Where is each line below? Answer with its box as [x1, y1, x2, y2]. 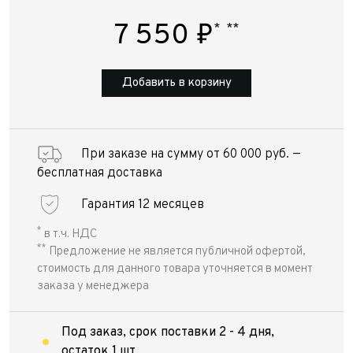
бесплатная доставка [37, 165, 162, 181]
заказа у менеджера [37, 279, 149, 294]
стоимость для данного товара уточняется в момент [37, 262, 313, 277]
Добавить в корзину [121, 76, 232, 91]
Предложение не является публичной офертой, [46, 244, 306, 259]
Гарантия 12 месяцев [81, 196, 204, 213]
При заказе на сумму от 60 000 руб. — [81, 147, 301, 162]
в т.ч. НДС [42, 227, 97, 242]
